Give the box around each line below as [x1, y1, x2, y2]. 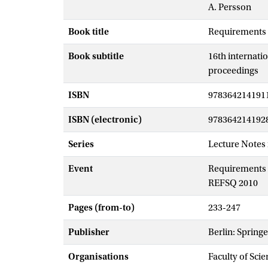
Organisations [68, 251, 129, 262]
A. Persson [208, 2, 251, 13]
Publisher [68, 227, 109, 237]
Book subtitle [68, 51, 124, 62]
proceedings [208, 65, 258, 76]
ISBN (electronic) [68, 114, 142, 125]
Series [68, 139, 94, 150]
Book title [68, 26, 109, 37]
